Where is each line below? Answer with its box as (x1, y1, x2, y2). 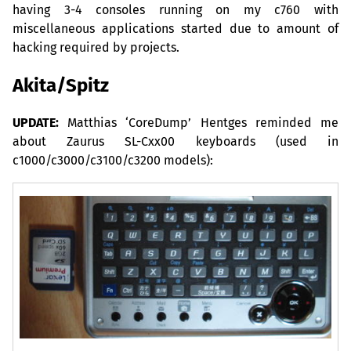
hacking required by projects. (13, 40, 179, 56)
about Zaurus (13, 134, 125, 150)
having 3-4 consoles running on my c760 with (13, 2, 338, 18)
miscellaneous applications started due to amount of (13, 21, 338, 37)
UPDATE (13, 115, 56, 131)
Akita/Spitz (13, 74, 109, 97)
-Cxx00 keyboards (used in (136, 134, 339, 150)
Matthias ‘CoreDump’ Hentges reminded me (59, 115, 338, 131)
